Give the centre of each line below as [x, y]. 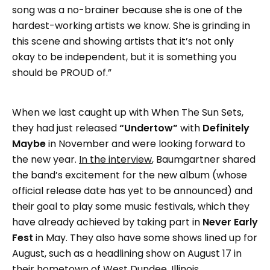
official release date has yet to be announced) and [132, 190]
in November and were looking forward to [146, 143]
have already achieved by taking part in [107, 222]
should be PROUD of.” [62, 72]
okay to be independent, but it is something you [124, 57]
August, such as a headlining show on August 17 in [127, 253]
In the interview [115, 159]
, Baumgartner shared [204, 159]
